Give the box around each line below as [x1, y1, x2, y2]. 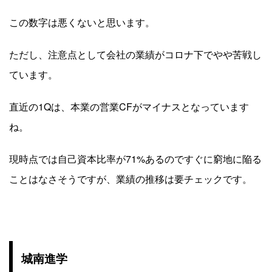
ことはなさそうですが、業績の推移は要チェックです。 [9, 171, 252, 186]
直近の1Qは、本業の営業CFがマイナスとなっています [9, 99, 249, 114]
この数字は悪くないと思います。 [9, 15, 155, 29]
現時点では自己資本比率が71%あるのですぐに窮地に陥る [9, 151, 262, 166]
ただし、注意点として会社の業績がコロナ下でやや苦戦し [9, 47, 262, 61]
